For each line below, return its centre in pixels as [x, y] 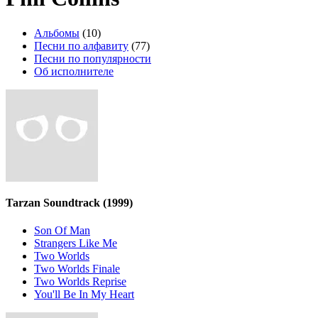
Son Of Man [62, 231]
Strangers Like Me [76, 243]
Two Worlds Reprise [80, 282]
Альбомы [57, 33]
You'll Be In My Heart [84, 295]
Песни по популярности [93, 58]
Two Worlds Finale [77, 269]
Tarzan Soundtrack [54, 203]
